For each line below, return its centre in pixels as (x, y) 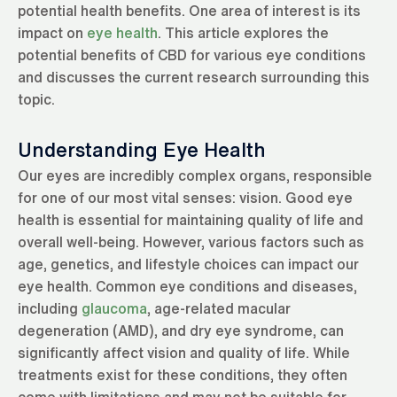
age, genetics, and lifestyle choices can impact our (188, 264)
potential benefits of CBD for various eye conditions (192, 54)
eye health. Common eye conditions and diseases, (187, 286)
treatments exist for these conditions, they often (183, 374)
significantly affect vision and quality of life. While (184, 352)
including (50, 308)
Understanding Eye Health (142, 149)
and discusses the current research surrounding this (194, 77)
